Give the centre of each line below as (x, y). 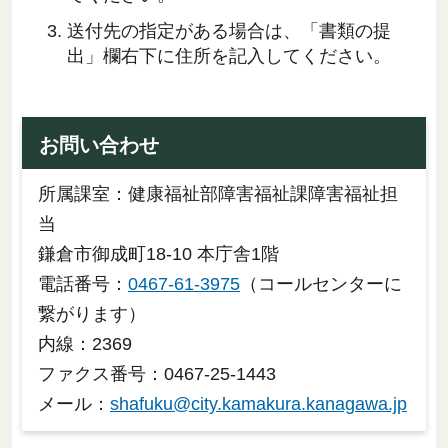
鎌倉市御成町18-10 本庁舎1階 (158, 253)
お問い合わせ (99, 144)
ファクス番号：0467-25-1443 (157, 373)
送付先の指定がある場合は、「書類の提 (229, 30)
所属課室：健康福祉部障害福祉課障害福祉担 (218, 193)
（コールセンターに (321, 283)
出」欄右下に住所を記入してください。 (229, 55)
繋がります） (92, 313)
